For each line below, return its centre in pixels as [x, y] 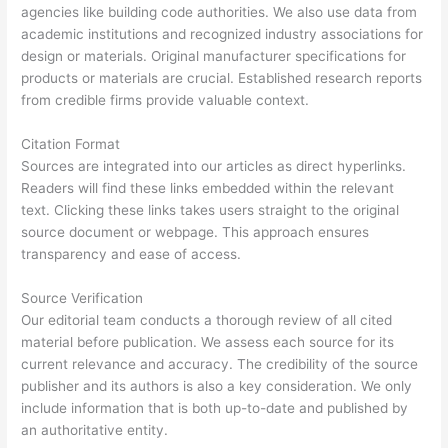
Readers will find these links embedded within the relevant [208, 187]
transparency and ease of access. [131, 253]
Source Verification [82, 297]
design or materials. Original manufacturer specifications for [214, 55]
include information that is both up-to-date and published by [215, 407]
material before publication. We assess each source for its [208, 341]
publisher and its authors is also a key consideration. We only [217, 385]
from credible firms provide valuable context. [165, 99]
